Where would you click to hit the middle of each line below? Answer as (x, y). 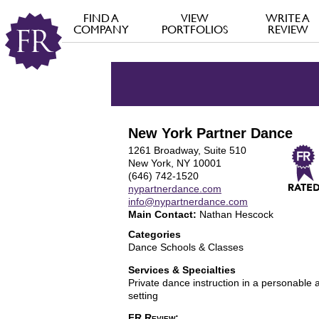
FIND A (101, 18)
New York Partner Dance (210, 133)
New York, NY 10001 (175, 163)
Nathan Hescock (235, 214)
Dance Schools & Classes (186, 247)
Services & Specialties (182, 270)
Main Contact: (162, 214)
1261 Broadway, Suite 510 (187, 150)
